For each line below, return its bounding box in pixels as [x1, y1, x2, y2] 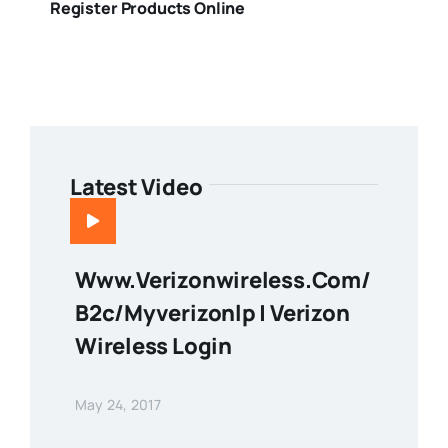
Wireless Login [74, 330, 232, 361]
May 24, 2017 [74, 394, 162, 414]
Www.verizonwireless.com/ [74, 264, 371, 295]
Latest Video [69, 171, 203, 202]
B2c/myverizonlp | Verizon [74, 297, 350, 328]
